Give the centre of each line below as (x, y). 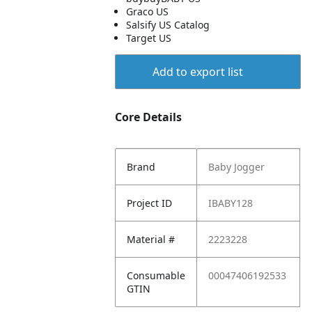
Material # (151, 239)
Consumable (156, 275)
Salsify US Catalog (168, 25)
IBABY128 (231, 203)
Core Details (149, 117)
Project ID (150, 203)
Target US (149, 38)
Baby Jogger (237, 167)
